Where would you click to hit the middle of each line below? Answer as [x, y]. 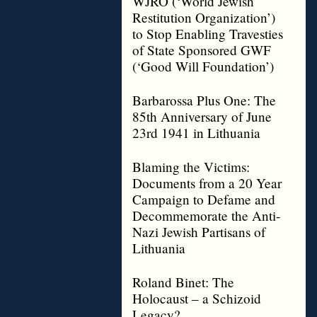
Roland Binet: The [183, 282]
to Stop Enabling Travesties [208, 34]
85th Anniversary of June [202, 116]
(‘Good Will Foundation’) [203, 66]
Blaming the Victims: [191, 167]
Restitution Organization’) [204, 17]
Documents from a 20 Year [207, 183]
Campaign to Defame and [204, 199]
